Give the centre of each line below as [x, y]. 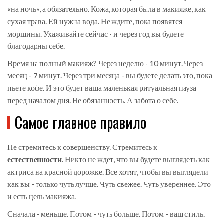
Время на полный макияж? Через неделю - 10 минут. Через [105, 63]
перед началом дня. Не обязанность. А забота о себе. [93, 100]
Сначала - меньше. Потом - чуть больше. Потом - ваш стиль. [106, 214]
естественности [35, 159]
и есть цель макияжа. [42, 196]
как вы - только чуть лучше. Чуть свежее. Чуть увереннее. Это [109, 184]
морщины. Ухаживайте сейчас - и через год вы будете [95, 34]
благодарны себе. [36, 46]
